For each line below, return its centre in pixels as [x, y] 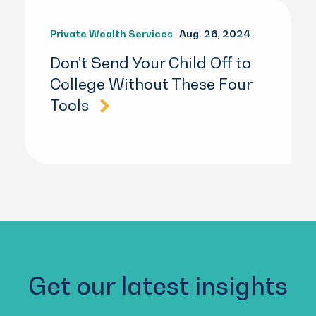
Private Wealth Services [111, 34]
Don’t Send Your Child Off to [151, 63]
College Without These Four [151, 84]
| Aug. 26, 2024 [212, 34]
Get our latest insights [158, 285]
